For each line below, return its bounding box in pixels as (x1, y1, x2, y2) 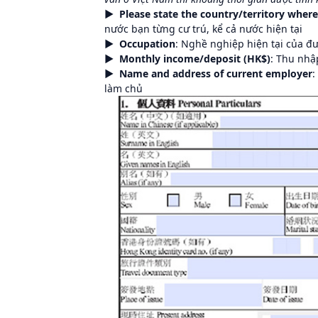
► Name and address (104, 66, 211, 80)
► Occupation (104, 36, 175, 50)
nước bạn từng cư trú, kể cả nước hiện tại (104, 21, 302, 35)
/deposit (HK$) (199, 51, 270, 65)
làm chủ (104, 81, 143, 95)
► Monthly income (104, 51, 199, 65)
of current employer (211, 66, 312, 80)
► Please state (104, 6, 178, 21)
